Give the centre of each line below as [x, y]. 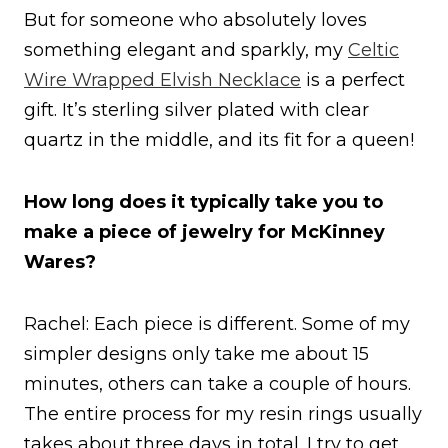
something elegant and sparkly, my [186, 49]
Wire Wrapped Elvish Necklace [162, 79]
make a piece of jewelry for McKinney [204, 231]
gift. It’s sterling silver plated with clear [196, 109]
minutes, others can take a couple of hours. [217, 383]
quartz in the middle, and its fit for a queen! [219, 139]
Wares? [60, 261]
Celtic [373, 49]
